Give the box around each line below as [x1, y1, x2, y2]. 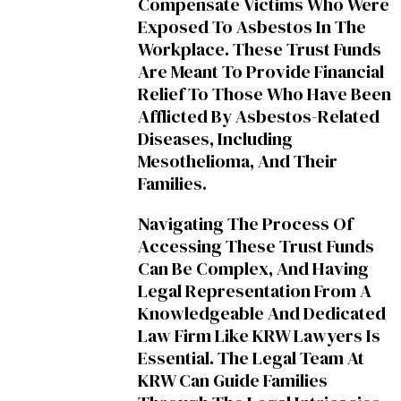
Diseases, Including [138, 126, 293, 152]
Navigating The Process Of [138, 211, 353, 237]
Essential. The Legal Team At [138, 346, 364, 371]
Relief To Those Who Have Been [138, 81, 391, 107]
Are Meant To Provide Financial [138, 59, 384, 85]
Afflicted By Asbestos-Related [138, 104, 380, 130]
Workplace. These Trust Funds [138, 37, 381, 63]
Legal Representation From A [138, 278, 371, 304]
